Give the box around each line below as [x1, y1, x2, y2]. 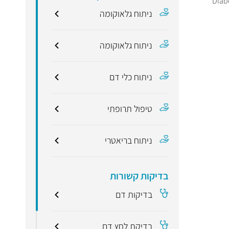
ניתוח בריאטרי [105, 134, 153, 146]
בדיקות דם [116, 189, 153, 200]
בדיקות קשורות [110, 169, 169, 182]
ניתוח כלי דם [109, 71, 153, 83]
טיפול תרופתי [107, 103, 153, 114]
